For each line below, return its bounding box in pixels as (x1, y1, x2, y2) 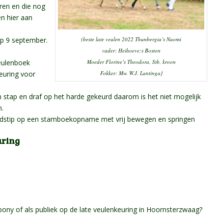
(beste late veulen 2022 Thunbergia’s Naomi (81, 35, 182, 43)
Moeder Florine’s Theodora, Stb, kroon (86, 57, 176, 65)
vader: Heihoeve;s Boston (102, 46, 161, 54)
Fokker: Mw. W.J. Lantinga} (100, 69, 163, 77)
